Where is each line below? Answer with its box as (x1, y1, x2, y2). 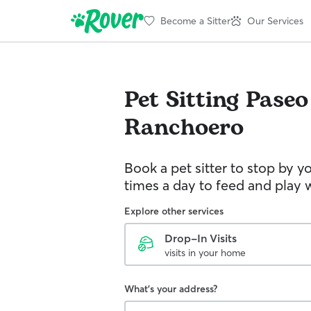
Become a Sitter (160, 14, 230, 27)
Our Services (247, 14, 303, 27)
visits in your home (165, 246, 246, 259)
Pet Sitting (124, 83, 239, 117)
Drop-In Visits (165, 231, 237, 245)
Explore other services (124, 205, 224, 217)
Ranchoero (124, 111, 244, 145)
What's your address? (124, 283, 217, 295)
